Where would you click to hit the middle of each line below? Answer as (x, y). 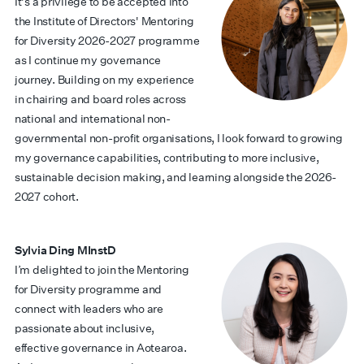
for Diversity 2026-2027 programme (107, 41)
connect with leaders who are (89, 309)
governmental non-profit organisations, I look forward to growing (179, 138)
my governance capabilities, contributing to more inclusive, (167, 158)
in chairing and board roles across (101, 99)
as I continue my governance (88, 60)
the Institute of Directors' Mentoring (104, 21)
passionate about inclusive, (84, 328)
